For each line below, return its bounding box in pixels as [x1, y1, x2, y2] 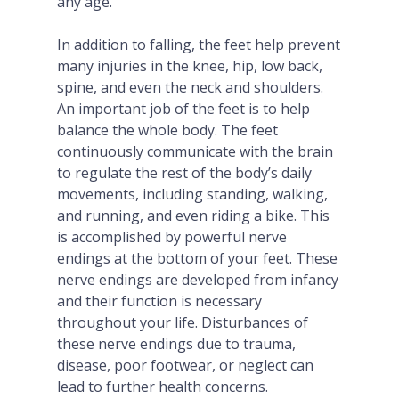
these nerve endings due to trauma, [57, 334, 296, 354]
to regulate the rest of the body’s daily [57, 163, 312, 183]
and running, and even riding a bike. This [57, 206, 330, 225]
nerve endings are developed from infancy [57, 270, 338, 289]
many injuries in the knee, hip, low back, [57, 56, 322, 76]
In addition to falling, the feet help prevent [57, 35, 340, 54]
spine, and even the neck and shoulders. [57, 77, 323, 97]
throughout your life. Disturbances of [57, 313, 308, 332]
